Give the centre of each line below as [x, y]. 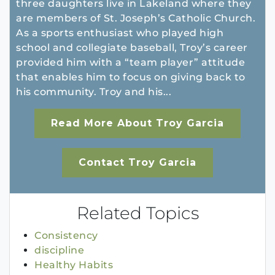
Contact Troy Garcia [137, 163]
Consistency [66, 236]
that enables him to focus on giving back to [131, 77]
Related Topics [137, 213]
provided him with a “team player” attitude [130, 63]
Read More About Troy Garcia [137, 123]
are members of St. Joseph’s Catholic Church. [136, 18]
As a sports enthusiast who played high [120, 33]
